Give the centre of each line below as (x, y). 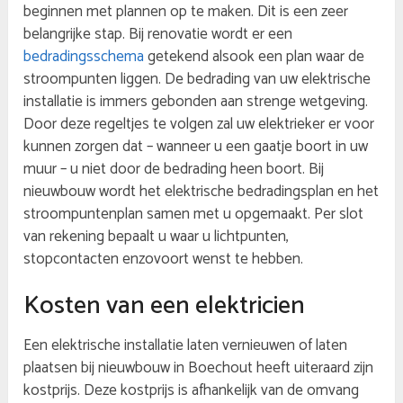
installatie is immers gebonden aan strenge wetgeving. (196, 102)
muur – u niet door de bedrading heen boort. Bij (174, 170)
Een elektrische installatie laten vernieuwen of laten (186, 346)
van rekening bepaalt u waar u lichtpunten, (157, 237)
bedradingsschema (84, 57)
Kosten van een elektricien (165, 306)
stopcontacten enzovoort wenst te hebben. (164, 260)
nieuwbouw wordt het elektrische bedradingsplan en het (201, 192)
